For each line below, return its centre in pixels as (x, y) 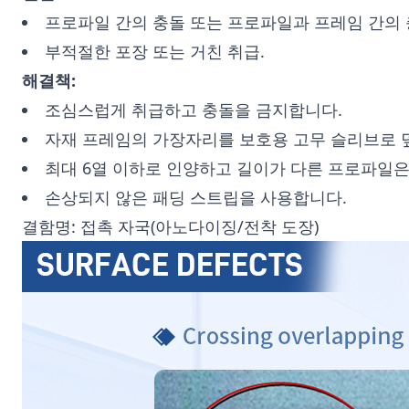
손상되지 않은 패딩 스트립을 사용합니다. (196, 197)
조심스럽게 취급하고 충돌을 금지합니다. (194, 110)
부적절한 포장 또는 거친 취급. (155, 51)
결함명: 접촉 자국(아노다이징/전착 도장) (170, 226)
